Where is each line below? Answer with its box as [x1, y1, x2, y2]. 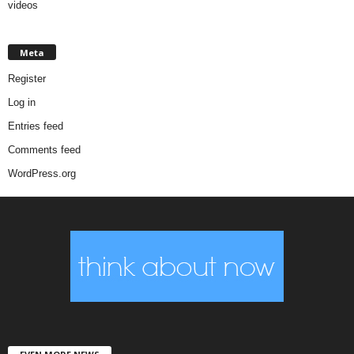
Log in [8, 96, 36, 108]
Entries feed [8, 119, 63, 132]
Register [8, 72, 46, 85]
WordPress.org [8, 167, 76, 179]
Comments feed [8, 143, 81, 156]
